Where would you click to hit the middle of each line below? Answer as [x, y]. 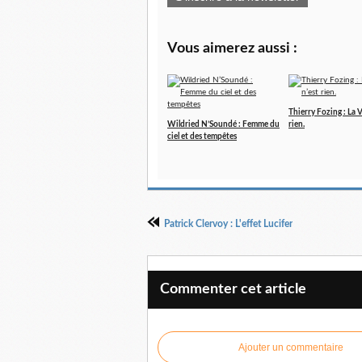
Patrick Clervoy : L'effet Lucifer [228, 224]
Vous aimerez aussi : [232, 48]
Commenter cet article [233, 289]
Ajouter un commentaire [291, 347]
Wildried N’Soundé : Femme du [223, 124]
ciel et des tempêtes [202, 137]
